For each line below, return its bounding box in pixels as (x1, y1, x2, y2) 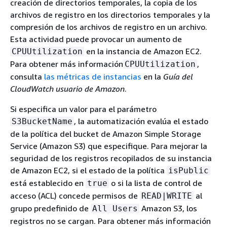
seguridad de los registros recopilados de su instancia (10, 153, 212, 163)
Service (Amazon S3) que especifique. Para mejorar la (10, 141, 207, 151)
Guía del (163, 71, 193, 82)
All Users (92, 204, 138, 213)
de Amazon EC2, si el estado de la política (10, 165, 167, 175)
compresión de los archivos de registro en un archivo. (10, 22, 207, 32)
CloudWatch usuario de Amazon (10, 84, 125, 94)
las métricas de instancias (44, 71, 141, 82)
